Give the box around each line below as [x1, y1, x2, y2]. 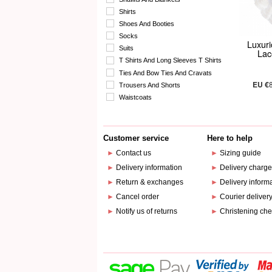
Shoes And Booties [119, 20, 174, 28]
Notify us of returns [116, 206, 178, 216]
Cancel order [116, 192, 160, 201]
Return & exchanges [116, 177, 184, 186]
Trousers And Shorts [119, 81, 180, 89]
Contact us [116, 148, 152, 157]
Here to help [206, 133, 253, 143]
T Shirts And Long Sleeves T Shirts [119, 56, 222, 64]
